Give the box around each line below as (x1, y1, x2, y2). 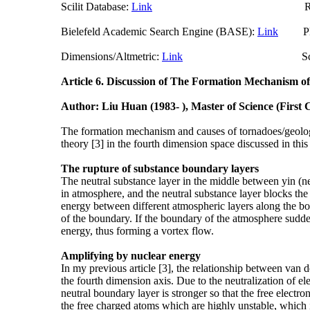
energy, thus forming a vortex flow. (61, 224, 214, 237)
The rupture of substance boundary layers (61, 162, 259, 174)
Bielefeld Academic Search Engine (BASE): (61, 25, 257, 37)
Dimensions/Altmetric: (61, 50, 162, 62)
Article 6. (61, 75, 107, 87)
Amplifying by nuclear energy (61, 249, 201, 262)
